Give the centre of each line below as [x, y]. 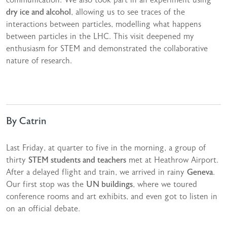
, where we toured [165, 184]
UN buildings [109, 184]
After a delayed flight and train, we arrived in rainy [97, 172]
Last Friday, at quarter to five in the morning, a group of [106, 148]
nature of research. [39, 61]
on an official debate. [43, 209]
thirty [17, 160]
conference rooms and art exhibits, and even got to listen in [112, 196]
